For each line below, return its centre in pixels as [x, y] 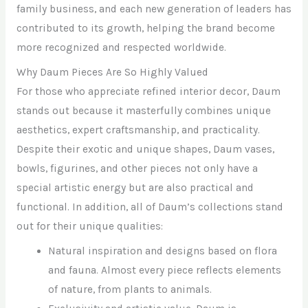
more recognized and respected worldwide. [121, 48]
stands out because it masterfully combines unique [143, 110]
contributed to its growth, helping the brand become [145, 29]
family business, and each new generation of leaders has [154, 9]
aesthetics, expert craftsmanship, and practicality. [138, 130]
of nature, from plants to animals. [130, 289]
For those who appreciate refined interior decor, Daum [148, 91]
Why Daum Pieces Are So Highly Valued [112, 72]
